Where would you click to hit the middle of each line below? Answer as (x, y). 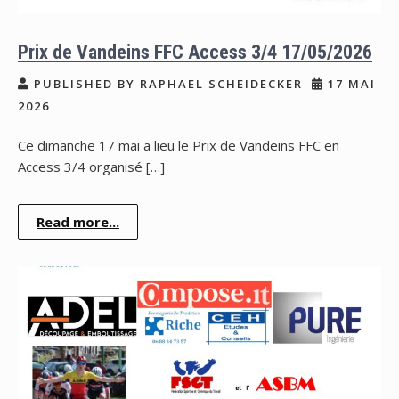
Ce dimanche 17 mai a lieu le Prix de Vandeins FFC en (179, 146)
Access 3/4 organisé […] (91, 167)
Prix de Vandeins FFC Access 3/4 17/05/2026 (195, 53)
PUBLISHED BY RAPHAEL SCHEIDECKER (166, 84)
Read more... (78, 222)
